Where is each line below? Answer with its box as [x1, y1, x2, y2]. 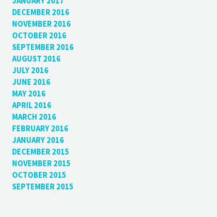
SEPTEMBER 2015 [12, 181, 74, 192]
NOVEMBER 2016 [12, 18, 71, 29]
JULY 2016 [12, 65, 48, 76]
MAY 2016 [12, 88, 46, 99]
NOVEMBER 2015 [12, 158, 71, 169]
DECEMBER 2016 [12, 7, 69, 17]
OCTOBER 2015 [12, 170, 66, 180]
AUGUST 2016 [12, 53, 61, 64]
